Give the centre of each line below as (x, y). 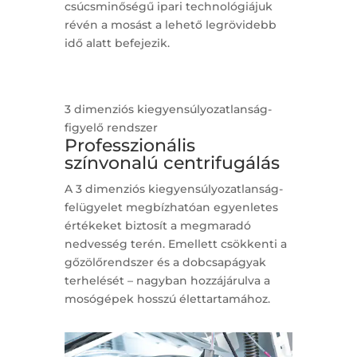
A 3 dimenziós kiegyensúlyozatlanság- (173, 189)
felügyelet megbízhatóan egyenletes (171, 208)
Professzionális (129, 146)
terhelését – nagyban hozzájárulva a (167, 281)
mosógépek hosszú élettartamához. (167, 299)
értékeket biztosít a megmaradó (157, 226)
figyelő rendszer (111, 128)
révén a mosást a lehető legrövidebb (170, 25)
